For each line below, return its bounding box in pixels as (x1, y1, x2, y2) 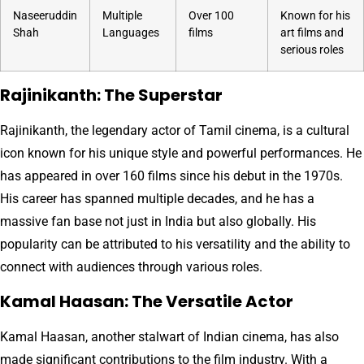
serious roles (280, 42, 344, 57)
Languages (102, 25, 159, 40)
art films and (280, 25, 344, 40)
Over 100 (188, 8, 234, 23)
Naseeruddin (13, 8, 77, 23)
